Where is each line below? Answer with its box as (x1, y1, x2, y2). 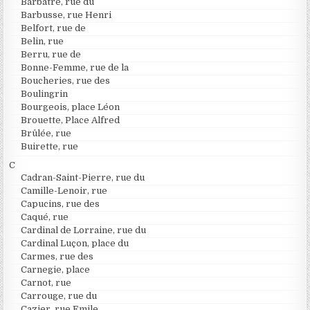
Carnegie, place (21, 264, 91, 275)
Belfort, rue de (21, 23, 86, 34)
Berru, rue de (21, 49, 82, 60)
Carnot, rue (21, 277, 72, 289)
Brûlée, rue (21, 128, 72, 139)
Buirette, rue (21, 141, 79, 152)
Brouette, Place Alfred (21, 115, 120, 126)
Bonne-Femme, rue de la (21, 62, 129, 73)
